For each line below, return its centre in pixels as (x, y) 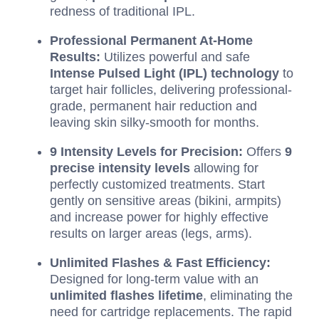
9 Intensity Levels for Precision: (146, 152)
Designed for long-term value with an (154, 279)
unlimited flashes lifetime (126, 296)
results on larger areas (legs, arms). (151, 234)
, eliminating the (248, 296)
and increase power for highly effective (159, 217)
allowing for (224, 168)
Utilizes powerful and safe (175, 57)
